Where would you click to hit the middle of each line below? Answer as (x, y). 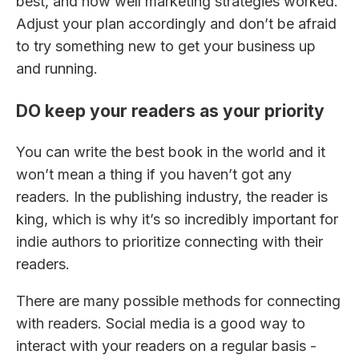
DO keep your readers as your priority (170, 111)
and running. (57, 69)
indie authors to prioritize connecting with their (169, 241)
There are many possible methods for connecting (178, 301)
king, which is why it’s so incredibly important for (177, 219)
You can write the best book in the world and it (171, 151)
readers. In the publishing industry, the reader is (172, 196)
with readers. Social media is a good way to (161, 323)
